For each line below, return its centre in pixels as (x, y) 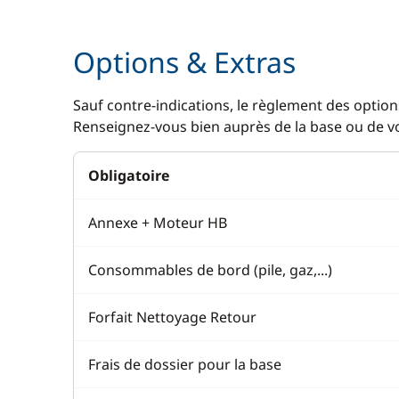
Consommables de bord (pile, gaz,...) (210, 270)
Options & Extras (184, 62)
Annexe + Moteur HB (158, 223)
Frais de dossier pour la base (185, 364)
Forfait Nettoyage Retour (172, 317)
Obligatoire (129, 175)
